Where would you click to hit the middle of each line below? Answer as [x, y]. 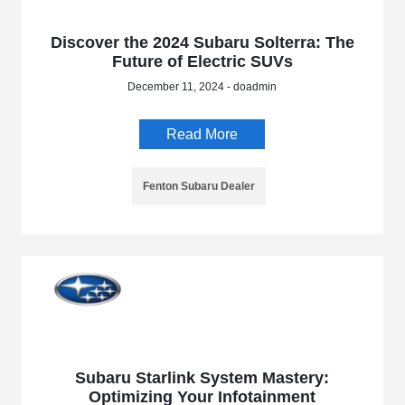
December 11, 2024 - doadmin [202, 87]
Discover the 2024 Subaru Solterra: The [202, 43]
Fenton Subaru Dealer [198, 187]
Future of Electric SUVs [202, 62]
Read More [202, 135]
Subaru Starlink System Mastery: [202, 378]
